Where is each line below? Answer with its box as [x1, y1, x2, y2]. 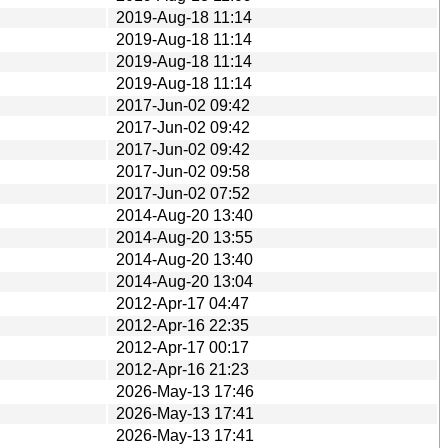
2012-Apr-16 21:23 [116, 360, 249, 378]
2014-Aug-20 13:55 [116, 228, 253, 246]
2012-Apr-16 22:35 [116, 316, 249, 334]
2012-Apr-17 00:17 [116, 338, 249, 356]
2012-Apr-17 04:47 [116, 294, 249, 312]
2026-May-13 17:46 [116, 382, 254, 400]
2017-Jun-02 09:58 [116, 162, 250, 180]
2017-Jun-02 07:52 [116, 184, 250, 202]
